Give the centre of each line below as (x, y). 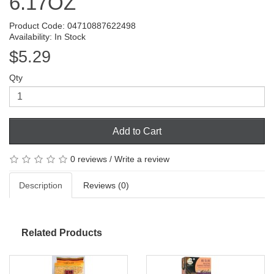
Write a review (142, 159)
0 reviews (89, 159)
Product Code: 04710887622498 (72, 25)
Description (41, 186)
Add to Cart (137, 131)
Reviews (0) (106, 186)
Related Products (62, 233)
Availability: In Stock (47, 36)
